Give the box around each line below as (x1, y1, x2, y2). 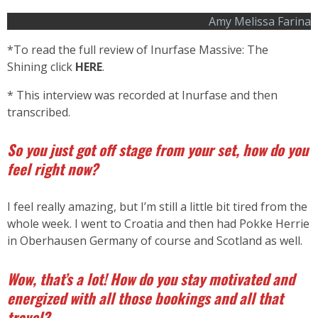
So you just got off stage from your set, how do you (7, 138, 308, 161)
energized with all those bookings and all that (7, 286, 283, 309)
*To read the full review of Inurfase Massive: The (7, 41, 268, 57)
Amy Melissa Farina (209, 13, 311, 29)
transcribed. (7, 104, 70, 120)
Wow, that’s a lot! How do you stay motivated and (7, 267, 295, 290)
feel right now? (7, 158, 98, 180)
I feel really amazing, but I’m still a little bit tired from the (7, 199, 307, 214)
